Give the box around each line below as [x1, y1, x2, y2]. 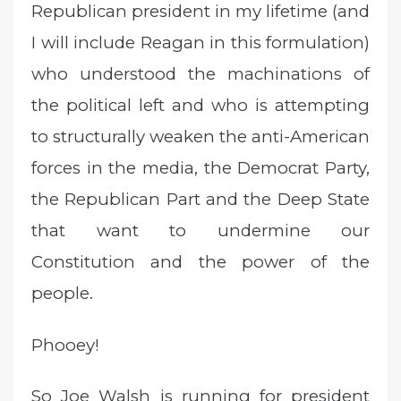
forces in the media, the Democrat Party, [31, 158, 370, 179]
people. [31, 283, 93, 304]
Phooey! [31, 334, 99, 355]
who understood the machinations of [31, 64, 370, 85]
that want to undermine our [31, 220, 370, 242]
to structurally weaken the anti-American [31, 126, 370, 148]
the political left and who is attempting [31, 95, 370, 116]
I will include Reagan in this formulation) [31, 32, 370, 54]
